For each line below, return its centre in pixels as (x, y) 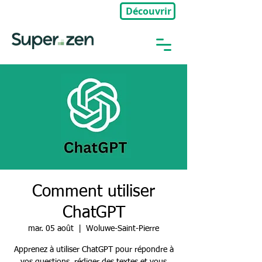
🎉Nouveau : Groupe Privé (55, 11)
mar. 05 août (51, 229)
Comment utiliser (94, 192)
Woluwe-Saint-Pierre (123, 229)
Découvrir (148, 11)
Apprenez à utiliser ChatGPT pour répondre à (94, 250)
